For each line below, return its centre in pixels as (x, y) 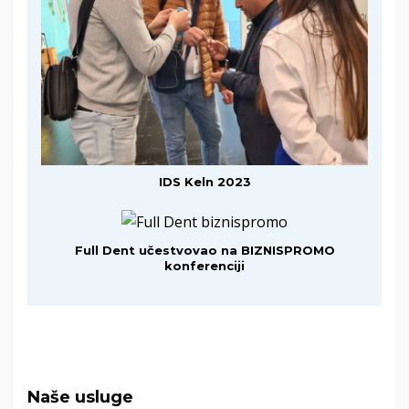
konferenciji (204, 266)
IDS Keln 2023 (204, 182)
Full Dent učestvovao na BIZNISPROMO (204, 251)
